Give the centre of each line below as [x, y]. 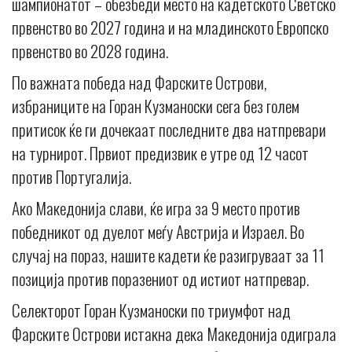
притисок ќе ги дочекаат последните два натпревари [169, 130]
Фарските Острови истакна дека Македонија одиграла [174, 334]
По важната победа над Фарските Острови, [139, 82]
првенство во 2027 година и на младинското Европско [170, 27]
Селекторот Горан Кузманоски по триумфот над [151, 310]
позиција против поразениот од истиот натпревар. [160, 279]
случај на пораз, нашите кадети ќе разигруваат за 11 [168, 255]
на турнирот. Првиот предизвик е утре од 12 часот [160, 153]
